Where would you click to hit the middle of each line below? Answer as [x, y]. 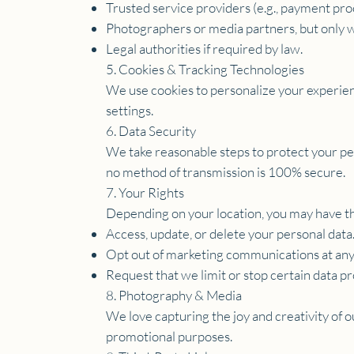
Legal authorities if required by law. [205, 48]
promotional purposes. [169, 336]
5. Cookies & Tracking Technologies [205, 69]
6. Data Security [151, 130]
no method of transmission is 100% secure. [226, 171]
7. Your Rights [145, 192]
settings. [130, 110]
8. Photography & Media [174, 295]
